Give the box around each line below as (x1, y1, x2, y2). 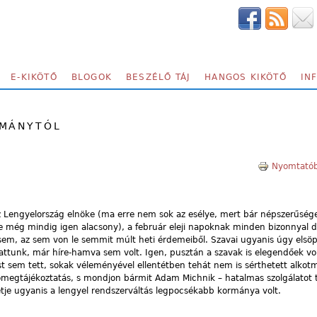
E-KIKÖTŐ (11, 72, 57, 82)
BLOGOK (71, 72, 113, 82)
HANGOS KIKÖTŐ (204, 72, 287, 82)
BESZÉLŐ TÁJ (126, 72, 191, 82)
